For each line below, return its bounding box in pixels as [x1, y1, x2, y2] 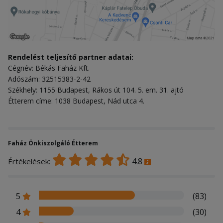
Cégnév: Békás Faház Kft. [8, 63, 90, 73]
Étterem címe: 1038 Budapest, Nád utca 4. [8, 96, 144, 106]
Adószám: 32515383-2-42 [8, 74, 91, 84]
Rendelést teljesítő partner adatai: [8, 52, 133, 62]
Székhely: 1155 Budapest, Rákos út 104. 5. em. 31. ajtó [8, 85, 184, 95]
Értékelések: [8, 156, 52, 166]
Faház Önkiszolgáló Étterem [8, 138, 98, 147]
